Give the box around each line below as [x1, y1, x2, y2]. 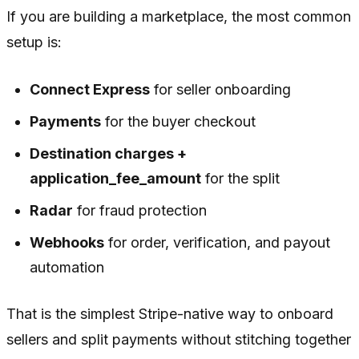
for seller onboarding [150, 80, 292, 98]
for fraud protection [73, 201, 208, 219]
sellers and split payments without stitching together [6, 330, 351, 348]
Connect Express [30, 80, 151, 98]
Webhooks [30, 233, 105, 251]
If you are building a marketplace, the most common [6, 7, 351, 25]
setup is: [6, 33, 62, 50]
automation [30, 258, 105, 276]
